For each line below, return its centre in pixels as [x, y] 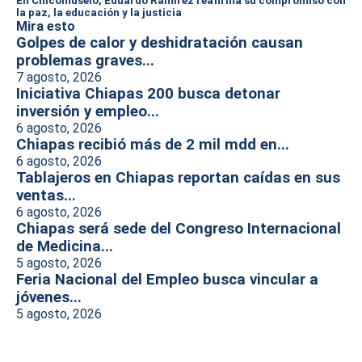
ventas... [46, 196]
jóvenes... [49, 297]
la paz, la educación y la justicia [99, 13]
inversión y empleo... [88, 112]
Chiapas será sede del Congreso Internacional [179, 229]
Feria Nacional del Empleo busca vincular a [167, 280]
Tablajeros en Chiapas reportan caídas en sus [178, 178]
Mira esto [46, 26]
